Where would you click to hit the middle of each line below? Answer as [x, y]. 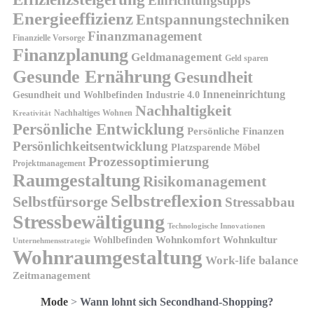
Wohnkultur [250, 239]
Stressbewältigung [89, 221]
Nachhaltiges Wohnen [93, 112]
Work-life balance [252, 260]
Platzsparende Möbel [216, 147]
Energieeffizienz [73, 18]
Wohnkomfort [188, 239]
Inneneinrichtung [244, 94]
